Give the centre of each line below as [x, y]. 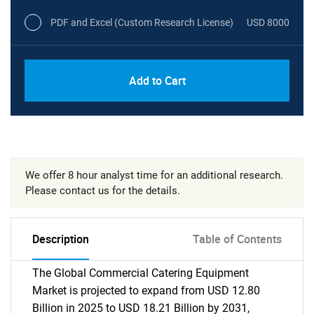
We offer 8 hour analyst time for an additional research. [154, 175]
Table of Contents [237, 239]
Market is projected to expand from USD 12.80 [146, 291]
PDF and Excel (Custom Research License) [142, 22]
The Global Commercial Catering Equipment [141, 273]
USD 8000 [268, 22]
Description [61, 239]
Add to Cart [157, 81]
